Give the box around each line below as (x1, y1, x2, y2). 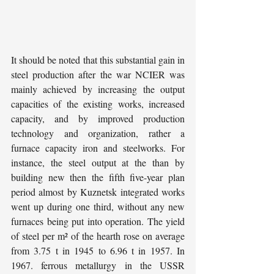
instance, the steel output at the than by (11, 156, 185, 169)
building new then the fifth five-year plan (11, 171, 185, 184)
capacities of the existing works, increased (11, 97, 185, 111)
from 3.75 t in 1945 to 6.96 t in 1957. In (11, 244, 185, 257)
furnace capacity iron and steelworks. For (11, 141, 185, 155)
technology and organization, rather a (11, 127, 185, 140)
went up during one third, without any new (11, 200, 185, 213)
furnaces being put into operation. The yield (11, 215, 185, 228)
